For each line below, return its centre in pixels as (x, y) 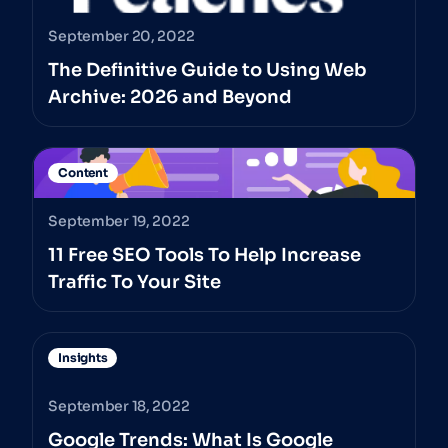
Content (83, 173)
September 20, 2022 (121, 36)
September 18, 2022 (119, 406)
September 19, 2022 (119, 221)
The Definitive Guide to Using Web (208, 70)
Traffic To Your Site (135, 282)
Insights (83, 358)
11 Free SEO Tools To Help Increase (205, 255)
